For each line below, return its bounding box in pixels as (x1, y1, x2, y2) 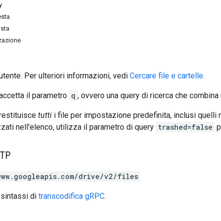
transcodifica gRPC (38, 191, 105, 201)
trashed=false (158, 122, 213, 132)
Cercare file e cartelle (130, 71, 203, 80)
